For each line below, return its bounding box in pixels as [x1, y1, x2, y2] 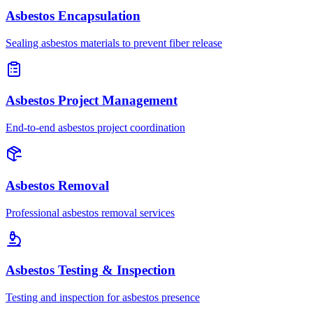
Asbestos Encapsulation [6, 8, 140, 23]
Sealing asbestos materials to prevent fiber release [6, 36, 222, 49]
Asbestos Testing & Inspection [6, 263, 175, 278]
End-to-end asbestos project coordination [6, 122, 185, 134]
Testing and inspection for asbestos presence [6, 291, 200, 303]
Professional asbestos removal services [6, 206, 175, 219]
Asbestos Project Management [6, 93, 177, 108]
